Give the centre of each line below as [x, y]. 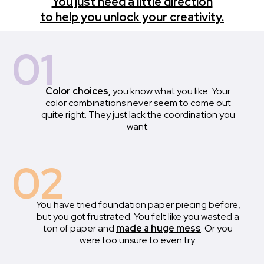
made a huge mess [159, 229]
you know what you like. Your [171, 91]
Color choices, [79, 91]
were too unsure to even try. [138, 240]
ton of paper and [80, 229]
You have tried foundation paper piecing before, [138, 205]
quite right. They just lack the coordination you [138, 115]
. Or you [217, 229]
